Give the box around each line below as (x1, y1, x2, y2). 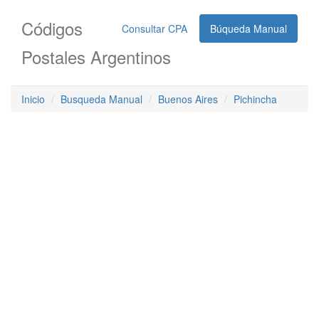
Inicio (21, 92, 45, 106)
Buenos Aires (158, 92, 218, 106)
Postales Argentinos (21, 44, 171, 69)
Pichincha (234, 92, 277, 106)
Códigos (21, 16, 83, 41)
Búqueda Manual (210, 21, 287, 36)
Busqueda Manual (61, 92, 142, 106)
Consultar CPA (122, 21, 187, 36)
